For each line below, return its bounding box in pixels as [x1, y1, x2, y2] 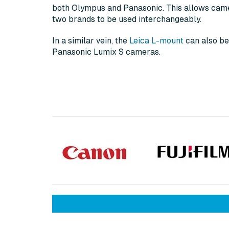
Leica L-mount [129, 36, 184, 45]
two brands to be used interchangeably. [52, 15, 201, 24]
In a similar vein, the [52, 36, 129, 45]
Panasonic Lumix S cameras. [52, 48, 161, 57]
